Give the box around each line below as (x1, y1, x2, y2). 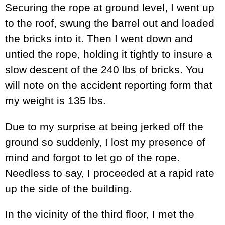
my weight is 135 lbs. (5, 95, 106, 107)
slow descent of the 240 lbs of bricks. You (5, 64, 204, 76)
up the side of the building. (5, 183, 132, 195)
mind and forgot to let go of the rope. (5, 152, 180, 164)
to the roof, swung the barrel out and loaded (5, 17, 214, 29)
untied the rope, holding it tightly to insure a (5, 48, 212, 60)
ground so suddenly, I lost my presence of (5, 136, 205, 148)
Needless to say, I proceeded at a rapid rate (5, 167, 214, 179)
